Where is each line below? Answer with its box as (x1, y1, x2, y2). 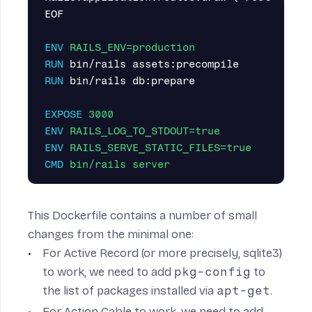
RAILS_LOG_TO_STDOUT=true (63, 125, 220, 137)
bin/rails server (63, 158, 170, 171)
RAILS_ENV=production (63, 41, 195, 54)
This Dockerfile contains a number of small (28, 208, 257, 223)
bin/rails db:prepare (70, 75, 195, 87)
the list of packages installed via (42, 283, 217, 298)
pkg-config (174, 265, 251, 279)
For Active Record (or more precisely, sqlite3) (42, 246, 283, 260)
